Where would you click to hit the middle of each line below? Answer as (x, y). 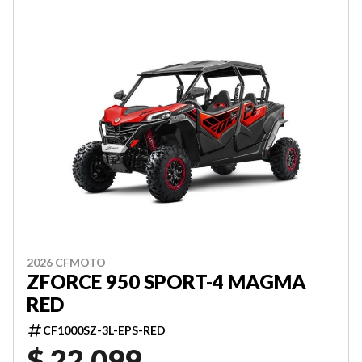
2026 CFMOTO (66, 262)
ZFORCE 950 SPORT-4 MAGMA (166, 281)
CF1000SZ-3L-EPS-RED (104, 330)
